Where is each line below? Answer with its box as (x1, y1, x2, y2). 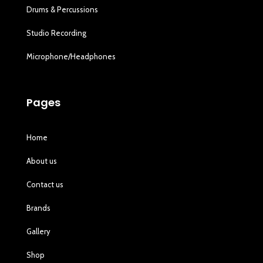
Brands (26, 203, 51, 213)
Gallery (26, 227, 51, 237)
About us (26, 156, 58, 166)
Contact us (26, 180, 64, 190)
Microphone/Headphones (26, 52, 116, 62)
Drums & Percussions (26, 5, 99, 15)
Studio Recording (26, 28, 87, 38)
